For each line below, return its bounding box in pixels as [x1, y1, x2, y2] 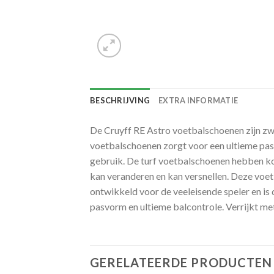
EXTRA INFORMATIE [158, 95, 239, 105]
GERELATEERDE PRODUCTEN [90, 254, 272, 270]
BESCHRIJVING [90, 95, 150, 105]
